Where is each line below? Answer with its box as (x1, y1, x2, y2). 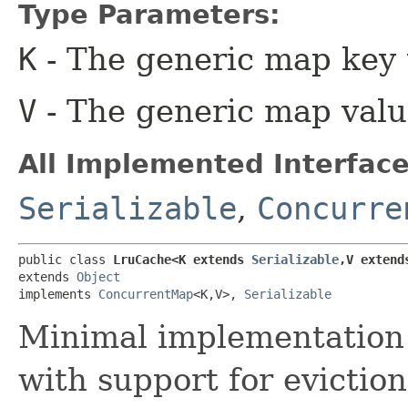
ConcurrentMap (98, 286, 193, 301)
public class (18, 251, 113, 267)
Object (76, 269, 120, 284)
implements (18, 286, 98, 301)
